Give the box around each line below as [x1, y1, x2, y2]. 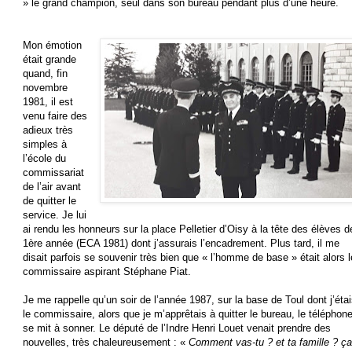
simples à [23, 138, 67, 151]
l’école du [23, 152, 66, 165]
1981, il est [23, 96, 73, 108]
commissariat [23, 167, 84, 179]
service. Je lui [23, 209, 86, 222]
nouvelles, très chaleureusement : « [23, 336, 189, 349]
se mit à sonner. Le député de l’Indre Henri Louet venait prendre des [23, 322, 331, 335]
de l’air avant [23, 181, 81, 193]
